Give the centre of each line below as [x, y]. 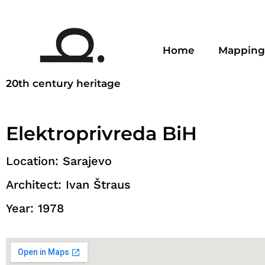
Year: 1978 [35, 209]
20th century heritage [63, 84]
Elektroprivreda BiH [101, 134]
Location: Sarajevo [59, 161]
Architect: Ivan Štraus [68, 185]
